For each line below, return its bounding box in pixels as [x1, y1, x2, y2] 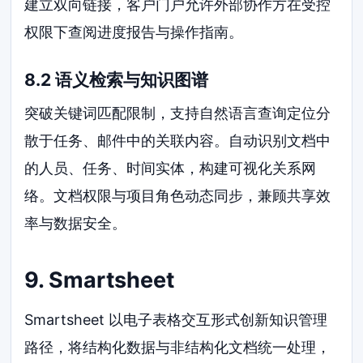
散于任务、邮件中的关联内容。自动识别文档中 [24, 132, 331, 150]
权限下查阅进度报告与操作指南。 [24, 23, 244, 41]
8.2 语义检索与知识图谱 [24, 69, 209, 90]
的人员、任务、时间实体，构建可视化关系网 [24, 160, 317, 177]
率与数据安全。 [24, 215, 127, 233]
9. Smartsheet [24, 267, 175, 294]
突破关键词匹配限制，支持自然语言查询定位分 [24, 105, 331, 122]
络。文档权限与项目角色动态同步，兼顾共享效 [24, 187, 331, 205]
